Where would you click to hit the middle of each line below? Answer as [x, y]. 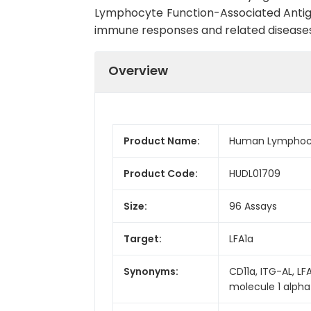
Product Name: [162, 141]
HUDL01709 [255, 173]
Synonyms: [151, 271]
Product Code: [161, 173]
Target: [143, 238]
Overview [138, 70]
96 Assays [253, 206]
